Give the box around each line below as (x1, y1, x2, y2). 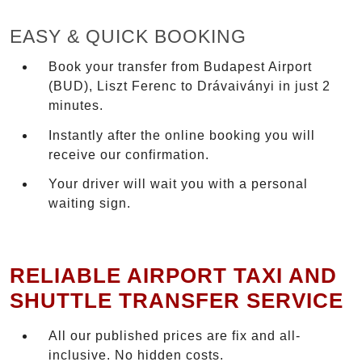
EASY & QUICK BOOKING (10, 26, 246, 48)
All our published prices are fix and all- (48, 329, 301, 343)
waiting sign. (48, 196, 131, 211)
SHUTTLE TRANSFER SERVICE (10, 288, 343, 313)
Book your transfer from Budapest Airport (48, 59, 312, 74)
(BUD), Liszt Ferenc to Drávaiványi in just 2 (48, 78, 330, 93)
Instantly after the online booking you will (48, 128, 315, 142)
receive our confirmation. (48, 147, 209, 162)
